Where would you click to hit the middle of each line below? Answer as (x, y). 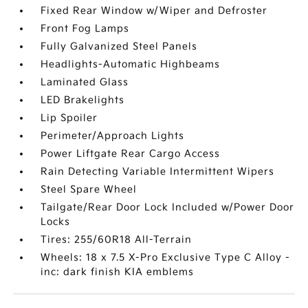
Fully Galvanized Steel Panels (119, 46)
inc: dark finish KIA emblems (118, 272)
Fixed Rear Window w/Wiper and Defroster (154, 11)
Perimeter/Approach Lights (113, 136)
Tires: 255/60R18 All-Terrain (117, 240)
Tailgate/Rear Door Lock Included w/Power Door (168, 207)
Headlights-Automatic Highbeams (131, 64)
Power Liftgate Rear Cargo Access (131, 154)
